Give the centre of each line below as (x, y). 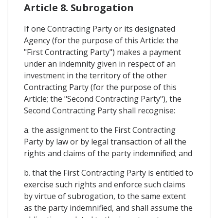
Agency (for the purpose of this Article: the (101, 41)
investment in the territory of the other (95, 76)
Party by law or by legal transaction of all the (105, 142)
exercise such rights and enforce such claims (105, 185)
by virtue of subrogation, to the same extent (105, 196)
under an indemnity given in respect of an (100, 64)
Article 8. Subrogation (79, 8)
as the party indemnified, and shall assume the (108, 208)
